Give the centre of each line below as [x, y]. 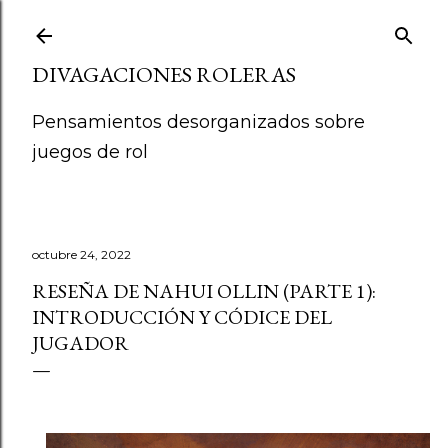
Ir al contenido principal [224, 25]
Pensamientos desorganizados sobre [198, 122]
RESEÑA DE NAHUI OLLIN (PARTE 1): [204, 291]
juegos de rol [90, 152]
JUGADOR [80, 343]
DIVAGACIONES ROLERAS [164, 74]
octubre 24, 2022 [81, 254]
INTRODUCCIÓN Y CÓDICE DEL [182, 317]
